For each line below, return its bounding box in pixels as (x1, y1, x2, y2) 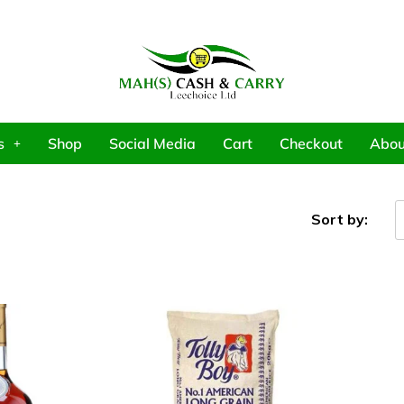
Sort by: (311, 210, 368, 229)
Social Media (108, 133, 196, 152)
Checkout (279, 133, 343, 152)
